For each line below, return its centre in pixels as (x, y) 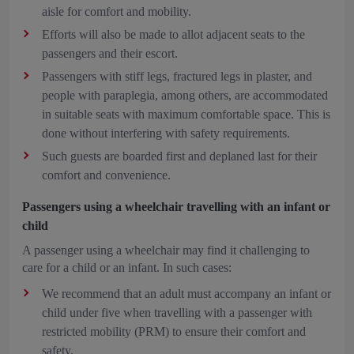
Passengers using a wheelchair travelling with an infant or (176, 207)
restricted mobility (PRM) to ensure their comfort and (174, 331)
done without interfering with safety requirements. (166, 133)
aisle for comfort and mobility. (117, 11)
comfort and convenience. (109, 175)
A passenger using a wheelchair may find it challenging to (166, 250)
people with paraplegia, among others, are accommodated (185, 95)
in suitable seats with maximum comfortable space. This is (186, 114)
